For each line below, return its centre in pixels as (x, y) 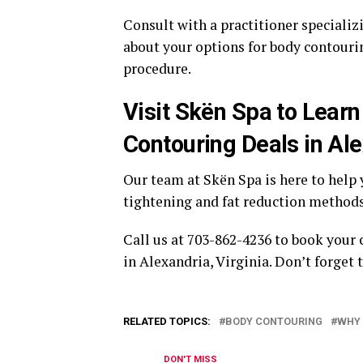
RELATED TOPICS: (167, 321)
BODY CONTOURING (274, 321)
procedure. (157, 68)
